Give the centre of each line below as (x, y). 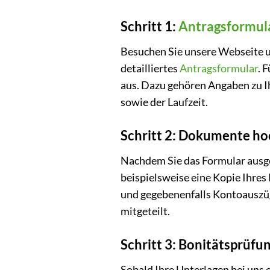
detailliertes (150, 69)
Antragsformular (218, 69)
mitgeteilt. (145, 212)
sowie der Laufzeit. (164, 102)
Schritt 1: (149, 27)
